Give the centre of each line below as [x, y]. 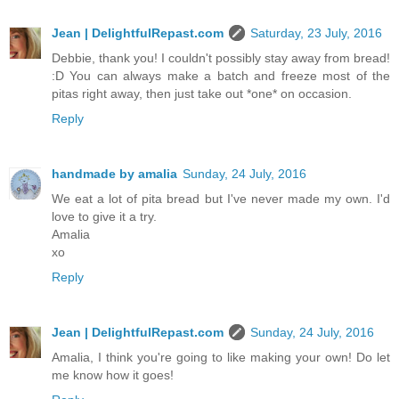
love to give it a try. [104, 217]
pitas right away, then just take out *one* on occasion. [202, 94]
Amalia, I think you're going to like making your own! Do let [221, 358]
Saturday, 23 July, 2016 [316, 33]
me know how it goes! [113, 375]
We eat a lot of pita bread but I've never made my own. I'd [221, 199]
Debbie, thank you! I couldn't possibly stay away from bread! [221, 58]
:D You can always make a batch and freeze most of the [221, 76]
